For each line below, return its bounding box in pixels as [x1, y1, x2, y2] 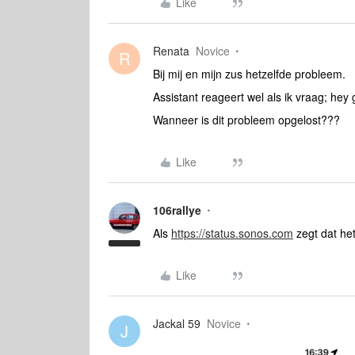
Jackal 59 [153, 315, 200, 331]
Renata [153, 43, 189, 59]
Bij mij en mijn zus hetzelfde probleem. [153, 66, 345, 82]
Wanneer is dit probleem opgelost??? [153, 112, 340, 128]
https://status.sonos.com [171, 225, 293, 241]
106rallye [153, 202, 201, 218]
